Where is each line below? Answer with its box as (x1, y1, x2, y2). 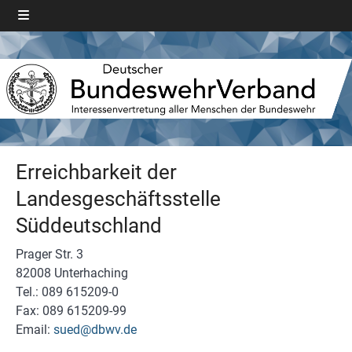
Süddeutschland (16, 214, 162, 237)
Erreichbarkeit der (16, 160, 177, 184)
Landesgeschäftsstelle (16, 187, 221, 211)
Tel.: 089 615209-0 (16, 284, 119, 299)
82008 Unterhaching (16, 266, 128, 280)
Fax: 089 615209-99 (16, 303, 126, 318)
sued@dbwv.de (53, 322, 137, 337)
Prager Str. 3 (16, 247, 83, 262)
